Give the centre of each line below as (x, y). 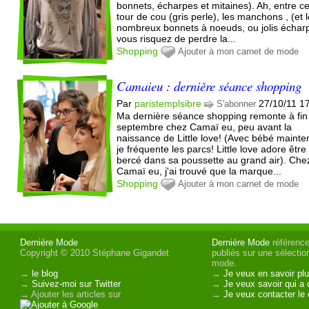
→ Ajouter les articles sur (71, 294)
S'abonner (237, 103)
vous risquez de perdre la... (177, 38)
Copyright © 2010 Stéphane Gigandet (95, 252)
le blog (45, 273)
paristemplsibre (168, 103)
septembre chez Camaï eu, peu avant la (205, 127)
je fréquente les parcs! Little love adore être (212, 149)
